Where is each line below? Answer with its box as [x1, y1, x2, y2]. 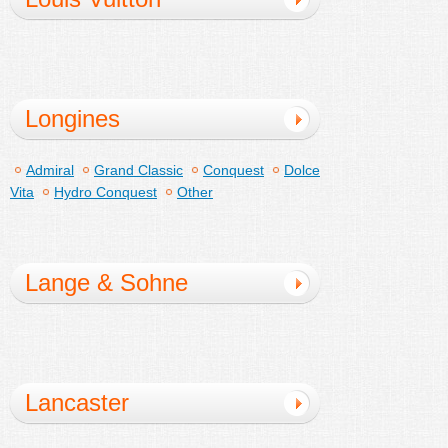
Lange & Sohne [25, 268, 188, 296]
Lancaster [25, 388, 129, 416]
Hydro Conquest [54, 183, 157, 200]
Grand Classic [94, 161, 183, 178]
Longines [25, 104, 120, 132]
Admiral [26, 161, 74, 178]
